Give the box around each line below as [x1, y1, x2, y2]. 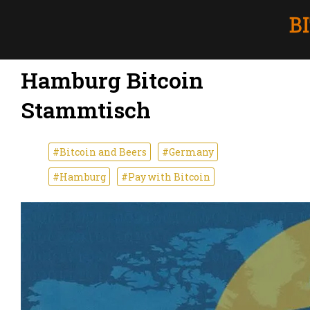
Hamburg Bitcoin [21, 65, 203, 95]
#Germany [162, 145, 214, 158]
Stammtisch [21, 95, 151, 125]
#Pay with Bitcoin [121, 170, 210, 183]
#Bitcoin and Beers [53, 145, 147, 158]
